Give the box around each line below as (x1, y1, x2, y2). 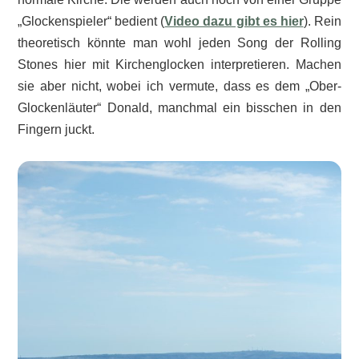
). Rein (303, 14, 341, 29)
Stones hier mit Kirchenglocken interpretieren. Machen (18, 58, 341, 72)
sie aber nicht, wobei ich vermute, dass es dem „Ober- (18, 79, 341, 94)
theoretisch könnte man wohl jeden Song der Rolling (18, 36, 341, 50)
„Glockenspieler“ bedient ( (18, 14, 165, 29)
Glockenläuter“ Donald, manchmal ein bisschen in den (18, 101, 341, 115)
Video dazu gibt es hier (164, 14, 304, 29)
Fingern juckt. (18, 123, 95, 137)
